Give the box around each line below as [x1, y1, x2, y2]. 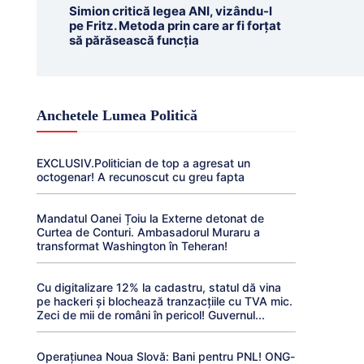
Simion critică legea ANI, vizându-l [68, 3, 272, 19]
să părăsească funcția [68, 32, 199, 48]
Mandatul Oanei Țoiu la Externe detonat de [36, 211, 264, 225]
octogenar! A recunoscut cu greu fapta [36, 170, 245, 184]
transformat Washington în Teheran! [36, 239, 227, 253]
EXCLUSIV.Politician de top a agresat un [36, 156, 250, 170]
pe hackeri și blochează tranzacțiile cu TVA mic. [36, 294, 292, 308]
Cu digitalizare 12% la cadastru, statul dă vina [36, 280, 281, 294]
